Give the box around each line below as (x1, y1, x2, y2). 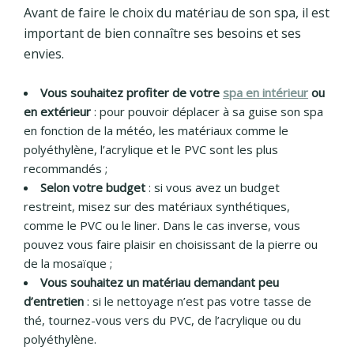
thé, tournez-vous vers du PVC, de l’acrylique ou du (24, 312, 301, 329)
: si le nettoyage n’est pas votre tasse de (84, 293, 311, 310)
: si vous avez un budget (145, 179, 280, 196)
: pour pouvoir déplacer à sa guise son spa (91, 104, 323, 120)
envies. (24, 45, 64, 63)
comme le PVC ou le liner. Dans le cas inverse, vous (24, 217, 300, 234)
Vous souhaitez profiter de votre (40, 85, 223, 101)
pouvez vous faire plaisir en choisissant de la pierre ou (24, 236, 318, 253)
